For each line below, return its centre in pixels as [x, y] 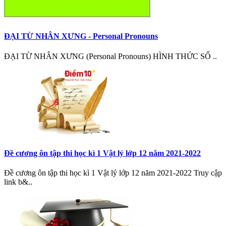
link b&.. [18, 182]
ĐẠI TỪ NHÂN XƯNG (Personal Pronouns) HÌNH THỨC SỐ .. [110, 56]
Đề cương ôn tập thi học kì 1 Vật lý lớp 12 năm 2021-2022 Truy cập [113, 173]
